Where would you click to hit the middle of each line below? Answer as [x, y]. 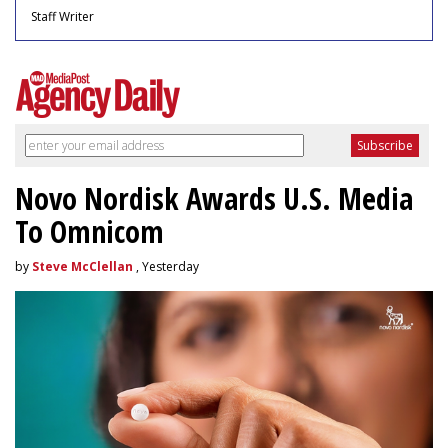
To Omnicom [89, 232]
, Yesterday [166, 267]
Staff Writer [62, 17]
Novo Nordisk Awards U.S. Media [214, 199]
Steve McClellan [82, 267]
